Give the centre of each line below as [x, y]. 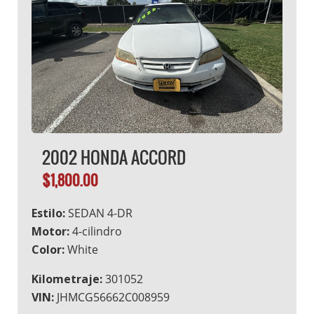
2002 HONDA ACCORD [114, 157]
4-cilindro [96, 231]
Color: [48, 249]
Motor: [50, 231]
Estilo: [48, 213]
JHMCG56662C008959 [112, 297]
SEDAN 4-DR [99, 213]
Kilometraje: [67, 279]
